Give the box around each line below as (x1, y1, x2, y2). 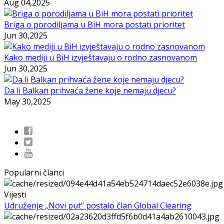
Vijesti (4, 188, 26, 200)
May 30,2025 (4, 95, 51, 107)
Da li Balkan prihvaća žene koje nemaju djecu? (4, 84, 176, 96)
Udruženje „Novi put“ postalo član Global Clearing (4, 199, 191, 211)
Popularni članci (4, 166, 64, 178)
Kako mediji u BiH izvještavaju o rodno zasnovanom (4, 51, 197, 63)
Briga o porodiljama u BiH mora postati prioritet (4, 18, 185, 30)
